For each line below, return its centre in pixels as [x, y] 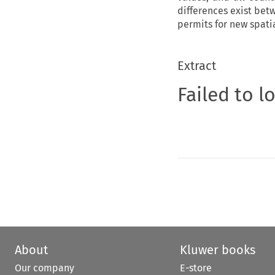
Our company [45, 268]
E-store [196, 268]
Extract [196, 65]
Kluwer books [217, 250]
